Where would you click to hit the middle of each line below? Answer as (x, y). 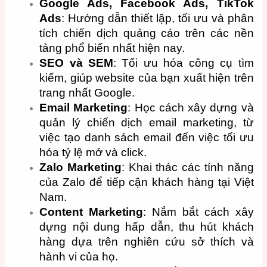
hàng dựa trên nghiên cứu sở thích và (147, 241)
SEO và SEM (77, 63)
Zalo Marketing (80, 167)
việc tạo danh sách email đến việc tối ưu (147, 137)
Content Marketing (91, 212)
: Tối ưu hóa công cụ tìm (184, 63)
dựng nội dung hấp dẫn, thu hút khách (147, 226)
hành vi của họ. (79, 256)
